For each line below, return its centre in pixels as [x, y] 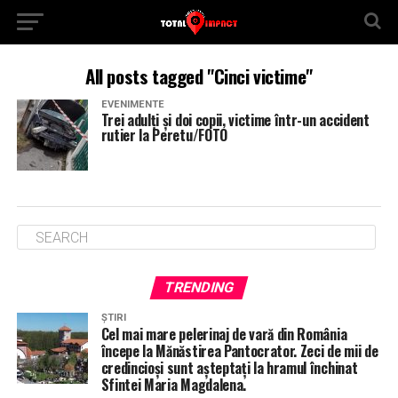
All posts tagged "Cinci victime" [199, 76]
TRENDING [199, 287]
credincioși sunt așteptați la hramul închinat [229, 368]
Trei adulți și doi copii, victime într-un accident [235, 120]
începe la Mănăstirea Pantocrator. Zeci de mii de [239, 351]
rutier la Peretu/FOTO [164, 135]
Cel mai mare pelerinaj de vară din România [224, 334]
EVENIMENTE [132, 104]
